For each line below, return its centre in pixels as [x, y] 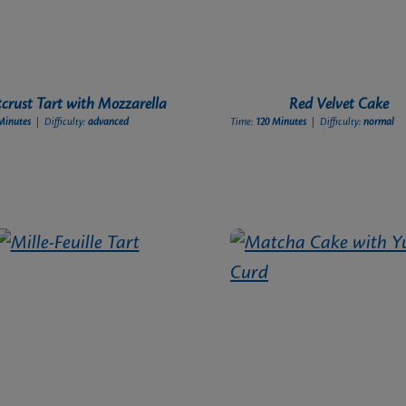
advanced [109, 123]
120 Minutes [283, 123]
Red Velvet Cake [373, 105]
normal [379, 123]
